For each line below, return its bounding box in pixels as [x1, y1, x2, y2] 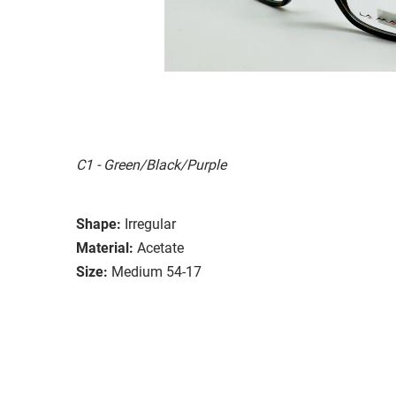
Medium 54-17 [111, 263, 202, 280]
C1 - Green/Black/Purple [76, 156, 226, 173]
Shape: [76, 215, 121, 232]
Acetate [137, 239, 184, 256]
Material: [76, 239, 133, 256]
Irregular [125, 215, 176, 232]
